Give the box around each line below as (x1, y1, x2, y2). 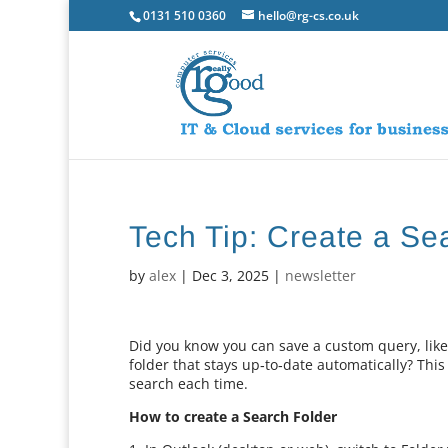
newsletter (285, 266, 357, 285)
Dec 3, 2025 (192, 266, 270, 285)
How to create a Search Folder (129, 407, 338, 426)
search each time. (129, 374, 249, 393)
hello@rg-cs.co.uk (258, 7, 360, 24)
